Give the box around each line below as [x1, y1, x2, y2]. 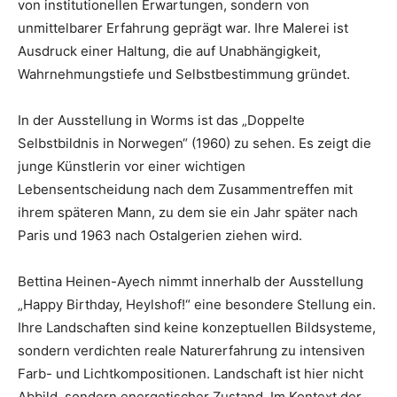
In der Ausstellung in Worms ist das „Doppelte [18, 112, 305, 129]
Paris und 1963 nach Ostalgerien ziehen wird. [18, 227, 302, 245]
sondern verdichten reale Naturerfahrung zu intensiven [18, 342, 365, 360]
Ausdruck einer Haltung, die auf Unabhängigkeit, [18, 43, 321, 60]
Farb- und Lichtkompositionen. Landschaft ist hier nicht [18, 365, 363, 383]
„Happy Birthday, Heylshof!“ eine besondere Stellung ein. [18, 296, 376, 314]
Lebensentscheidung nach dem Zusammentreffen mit [18, 181, 353, 198]
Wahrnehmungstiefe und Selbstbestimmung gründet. [18, 66, 350, 83]
